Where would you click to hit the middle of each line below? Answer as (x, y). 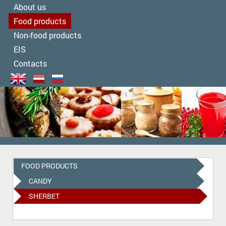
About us (30, 7)
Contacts (30, 63)
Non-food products (47, 35)
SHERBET (44, 196)
